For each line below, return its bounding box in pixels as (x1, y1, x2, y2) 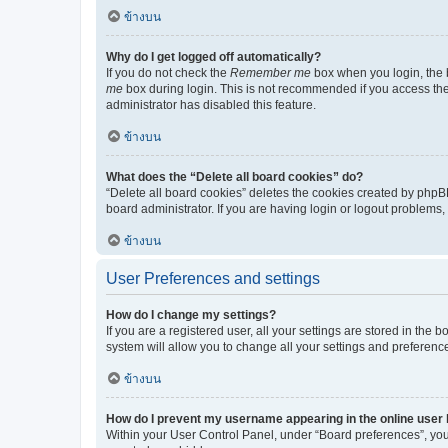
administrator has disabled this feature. (106, 97, 316, 112)
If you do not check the (106, 65, 230, 80)
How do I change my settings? (106, 307, 276, 322)
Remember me (230, 65, 311, 80)
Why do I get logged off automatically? (106, 49, 321, 64)
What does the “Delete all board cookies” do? (106, 169, 363, 184)
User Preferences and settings (106, 269, 320, 287)
